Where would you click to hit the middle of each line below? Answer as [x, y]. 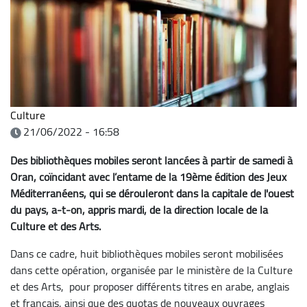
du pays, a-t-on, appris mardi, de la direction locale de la [139, 209]
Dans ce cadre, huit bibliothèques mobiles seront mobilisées [147, 253]
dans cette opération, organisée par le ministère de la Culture [151, 270]
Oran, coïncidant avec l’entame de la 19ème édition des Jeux [148, 176]
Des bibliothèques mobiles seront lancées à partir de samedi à [151, 160]
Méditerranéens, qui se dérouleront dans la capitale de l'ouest [152, 193]
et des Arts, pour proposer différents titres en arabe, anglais [150, 286]
